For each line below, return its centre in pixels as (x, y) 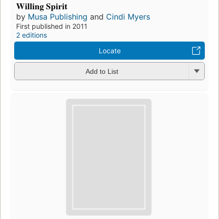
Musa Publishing (58, 16)
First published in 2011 (52, 26)
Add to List (102, 72)
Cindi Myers (128, 16)
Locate (109, 50)
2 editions (32, 35)
